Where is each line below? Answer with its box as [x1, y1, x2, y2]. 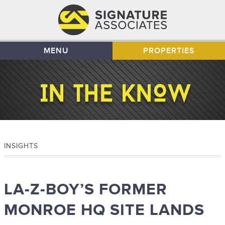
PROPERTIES [143, 46, 195, 56]
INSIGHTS [4, 142, 38, 151]
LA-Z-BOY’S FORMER [4, 180, 167, 200]
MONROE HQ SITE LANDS [4, 200, 204, 220]
